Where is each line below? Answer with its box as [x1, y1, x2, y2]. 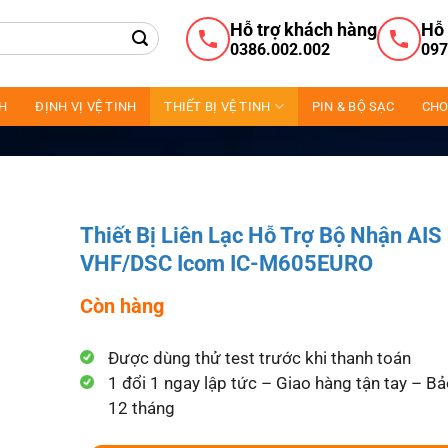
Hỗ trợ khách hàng [229, 18, 377, 40]
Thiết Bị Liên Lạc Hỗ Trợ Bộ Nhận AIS [80, 223, 443, 248]
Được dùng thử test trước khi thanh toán [108, 348, 412, 368]
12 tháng [108, 398, 176, 418]
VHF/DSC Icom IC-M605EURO [80, 251, 374, 276]
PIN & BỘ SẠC [311, 99, 394, 114]
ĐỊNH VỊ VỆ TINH [35, 99, 137, 114]
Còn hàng [80, 294, 165, 318]
